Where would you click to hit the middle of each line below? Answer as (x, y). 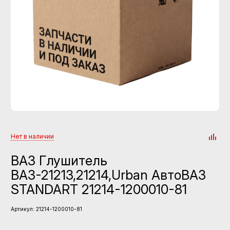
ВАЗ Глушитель (59, 161)
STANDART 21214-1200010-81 (99, 189)
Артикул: (23, 209)
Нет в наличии (32, 137)
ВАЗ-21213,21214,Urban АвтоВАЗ (108, 175)
